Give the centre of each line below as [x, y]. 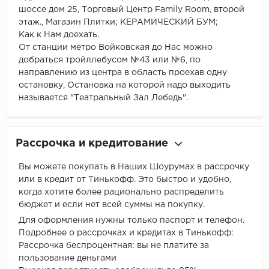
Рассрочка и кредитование [92, 143]
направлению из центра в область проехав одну [123, 72]
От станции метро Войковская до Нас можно [116, 47]
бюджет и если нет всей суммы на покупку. [113, 204]
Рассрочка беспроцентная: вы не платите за [114, 245]
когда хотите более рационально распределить [121, 192]
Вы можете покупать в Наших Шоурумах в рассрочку [134, 167]
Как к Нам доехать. [59, 35]
